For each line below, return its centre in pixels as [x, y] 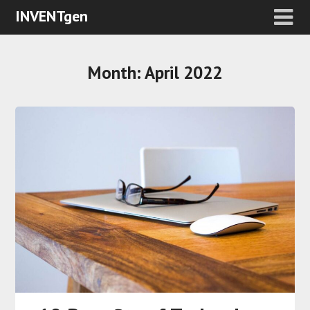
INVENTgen [52, 16]
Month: [116, 73]
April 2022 [183, 73]
